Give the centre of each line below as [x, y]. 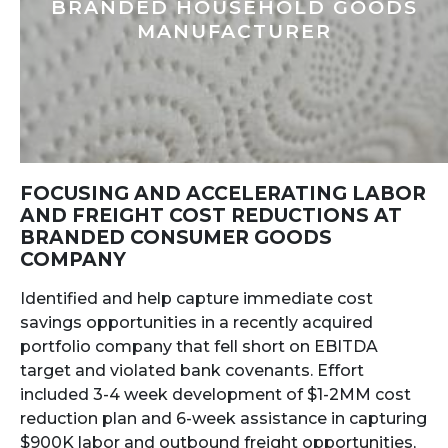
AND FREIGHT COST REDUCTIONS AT [211, 215]
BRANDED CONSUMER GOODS [176, 237]
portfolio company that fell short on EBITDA [199, 346]
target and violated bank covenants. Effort [192, 370]
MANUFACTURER [234, 31]
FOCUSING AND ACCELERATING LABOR [223, 193]
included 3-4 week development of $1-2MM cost [215, 394]
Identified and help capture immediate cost [196, 298]
